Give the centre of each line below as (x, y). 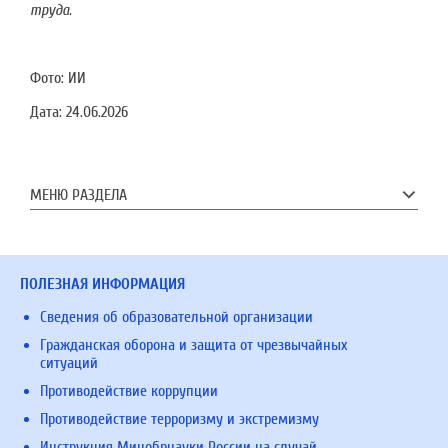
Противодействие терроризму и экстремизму (179, 419)
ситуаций (69, 363)
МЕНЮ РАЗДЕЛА (78, 195)
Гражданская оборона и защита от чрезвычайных (193, 345)
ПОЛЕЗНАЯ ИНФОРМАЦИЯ (102, 284)
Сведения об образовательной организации (176, 317)
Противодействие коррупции (129, 391)
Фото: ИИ (58, 78)
